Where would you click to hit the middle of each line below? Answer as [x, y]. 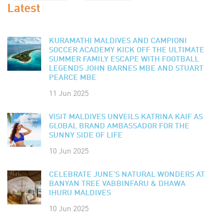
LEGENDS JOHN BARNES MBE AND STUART [126, 69]
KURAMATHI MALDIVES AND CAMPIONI [118, 41]
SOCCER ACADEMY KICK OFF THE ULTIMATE [127, 50]
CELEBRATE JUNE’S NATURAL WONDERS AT [127, 175]
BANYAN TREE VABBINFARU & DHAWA [117, 184]
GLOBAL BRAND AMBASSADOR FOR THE [119, 126]
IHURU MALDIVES [80, 193]
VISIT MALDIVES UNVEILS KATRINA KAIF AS [126, 117]
